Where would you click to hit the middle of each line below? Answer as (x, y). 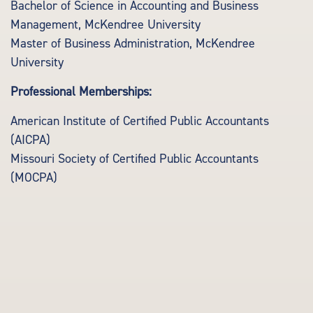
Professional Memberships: (81, 92)
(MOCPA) (34, 178)
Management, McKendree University (105, 25)
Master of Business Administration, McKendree (133, 44)
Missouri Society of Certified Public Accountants (134, 159)
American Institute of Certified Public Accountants (140, 121)
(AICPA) (30, 140)
